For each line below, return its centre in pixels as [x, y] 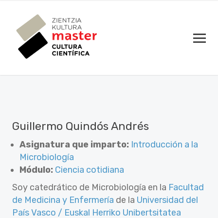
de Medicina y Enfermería [63, 200]
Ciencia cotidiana [90, 170]
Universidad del [167, 200]
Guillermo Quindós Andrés [81, 126]
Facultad [186, 187]
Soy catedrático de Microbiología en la [90, 187]
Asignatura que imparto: [74, 145]
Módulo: [36, 170]
